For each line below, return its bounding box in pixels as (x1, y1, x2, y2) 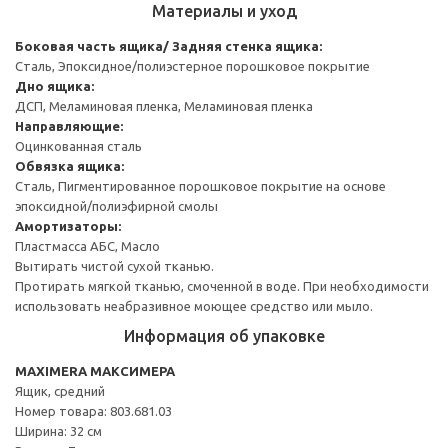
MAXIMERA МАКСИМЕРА (15, 363, 175, 378)
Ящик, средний (15, 383, 105, 398)
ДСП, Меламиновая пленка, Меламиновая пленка (15, 98, 313, 113)
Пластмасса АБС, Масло (15, 238, 160, 253)
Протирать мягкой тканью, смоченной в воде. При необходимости (15, 278, 429, 293)
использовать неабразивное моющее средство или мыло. (15, 298, 373, 313)
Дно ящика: (15, 78, 94, 93)
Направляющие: (15, 118, 123, 133)
